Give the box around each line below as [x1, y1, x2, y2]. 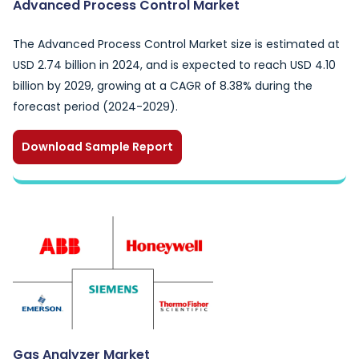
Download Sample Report [22, 139, 173, 155]
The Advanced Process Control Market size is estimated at [13, 36, 340, 52]
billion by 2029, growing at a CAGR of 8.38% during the [13, 78, 313, 94]
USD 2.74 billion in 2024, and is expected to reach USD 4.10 [13, 57, 336, 73]
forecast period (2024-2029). [13, 99, 178, 115]
